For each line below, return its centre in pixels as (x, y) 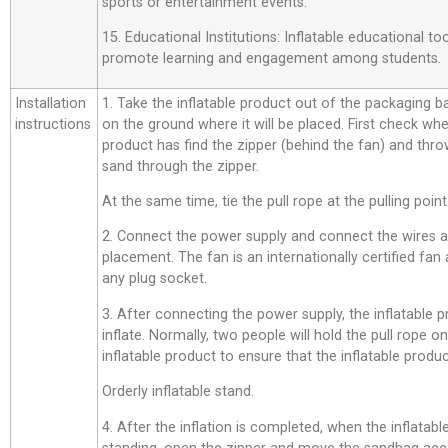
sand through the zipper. (180, 166)
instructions (53, 124)
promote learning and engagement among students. (271, 59)
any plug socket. (154, 279)
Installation (50, 103)
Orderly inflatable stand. (178, 392)
